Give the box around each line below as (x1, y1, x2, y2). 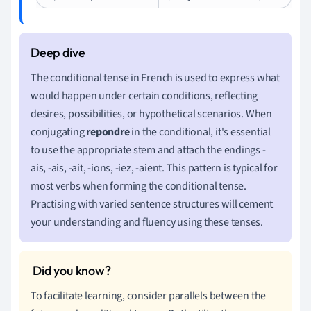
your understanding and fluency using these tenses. (31, 214, 263, 230)
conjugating (31, 124, 87, 140)
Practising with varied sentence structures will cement (31, 196, 274, 212)
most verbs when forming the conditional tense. (31, 178, 246, 194)
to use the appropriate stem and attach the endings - (31, 142, 266, 158)
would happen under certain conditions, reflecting (31, 87, 258, 103)
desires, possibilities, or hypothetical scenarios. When (31, 106, 272, 121)
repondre (86, 124, 130, 140)
